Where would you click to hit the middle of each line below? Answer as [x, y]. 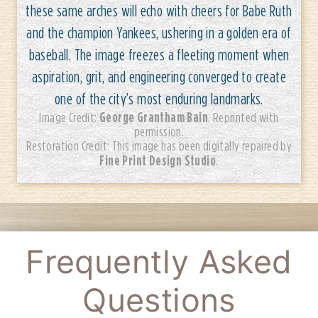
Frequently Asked [159, 262]
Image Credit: [70, 117]
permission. [159, 132]
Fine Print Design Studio [158, 160]
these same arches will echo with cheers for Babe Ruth [159, 11]
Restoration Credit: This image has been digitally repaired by [159, 146]
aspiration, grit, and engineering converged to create [159, 77]
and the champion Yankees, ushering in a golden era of [159, 33]
